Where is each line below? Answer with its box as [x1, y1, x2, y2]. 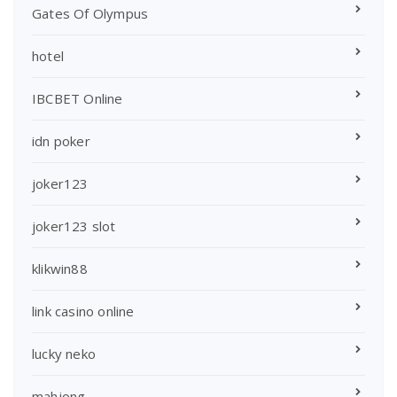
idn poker [32, 131, 90, 150]
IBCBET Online [32, 89, 123, 107]
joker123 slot [32, 216, 116, 235]
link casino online [32, 301, 135, 320]
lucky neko [32, 344, 96, 362]
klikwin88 [32, 259, 88, 277]
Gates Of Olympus [32, 4, 149, 22]
